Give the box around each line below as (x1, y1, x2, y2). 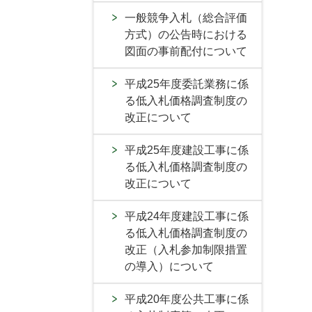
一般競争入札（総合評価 (125, 12, 247, 24)
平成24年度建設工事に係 (125, 210, 249, 222)
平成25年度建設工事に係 (125, 144, 249, 156)
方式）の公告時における (125, 29, 247, 40)
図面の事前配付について (125, 45, 247, 57)
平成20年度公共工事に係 (125, 293, 249, 305)
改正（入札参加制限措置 (125, 244, 247, 256)
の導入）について (125, 260, 214, 272)
